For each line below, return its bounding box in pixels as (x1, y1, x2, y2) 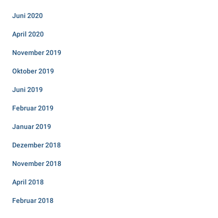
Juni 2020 (12, 11, 43, 19)
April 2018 (12, 178, 44, 186)
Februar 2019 (12, 104, 54, 112)
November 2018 (12, 159, 61, 167)
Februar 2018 (12, 196, 54, 204)
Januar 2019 (12, 122, 51, 130)
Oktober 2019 (12, 67, 54, 75)
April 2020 (12, 30, 44, 38)
